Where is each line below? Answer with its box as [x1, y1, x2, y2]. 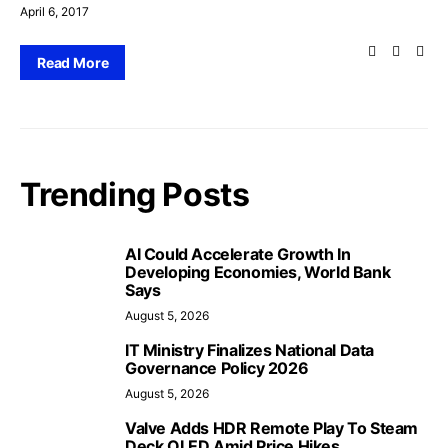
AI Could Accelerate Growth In [125, 244, 351, 264]
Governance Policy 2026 [125, 358, 309, 378]
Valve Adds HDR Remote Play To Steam [125, 418, 419, 438]
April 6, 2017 [20, 4, 89, 19]
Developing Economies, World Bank [125, 262, 391, 282]
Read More [37, 54, 109, 71]
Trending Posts [20, 175, 250, 214]
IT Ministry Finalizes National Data [125, 340, 375, 360]
